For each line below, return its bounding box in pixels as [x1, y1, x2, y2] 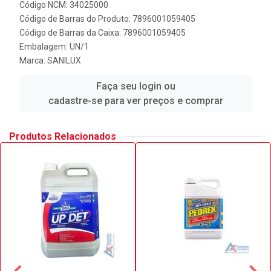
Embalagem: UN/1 [19, 42, 89, 51]
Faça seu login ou [96, 80, 175, 92]
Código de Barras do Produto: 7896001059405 [19, 14, 195, 24]
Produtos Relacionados [9, 131, 116, 142]
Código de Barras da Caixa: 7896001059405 [19, 28, 186, 38]
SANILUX [47, 56, 81, 65]
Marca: [19, 56, 47, 65]
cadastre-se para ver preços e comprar [48, 95, 223, 106]
